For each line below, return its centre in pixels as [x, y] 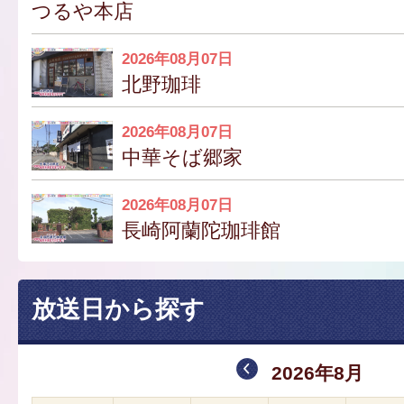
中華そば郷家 [182, 157]
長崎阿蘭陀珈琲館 [201, 230]
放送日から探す [118, 309]
